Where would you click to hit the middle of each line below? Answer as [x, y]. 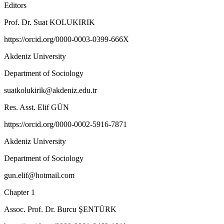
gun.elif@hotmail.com [39, 175]
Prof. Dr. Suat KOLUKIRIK [49, 22]
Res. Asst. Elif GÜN [36, 107]
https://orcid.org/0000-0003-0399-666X [66, 39]
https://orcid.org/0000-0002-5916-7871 [65, 124]
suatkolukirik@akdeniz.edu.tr [50, 90]
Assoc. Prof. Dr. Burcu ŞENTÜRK [60, 209]
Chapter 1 [19, 192]
